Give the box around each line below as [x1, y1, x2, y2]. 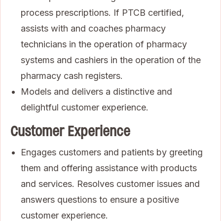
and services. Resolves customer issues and [21, 178, 200, 189]
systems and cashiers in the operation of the [21, 54, 201, 65]
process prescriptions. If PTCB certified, [21, 7, 184, 18]
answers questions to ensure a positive [21, 194, 179, 205]
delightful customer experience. [21, 102, 148, 112]
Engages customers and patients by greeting [21, 147, 203, 157]
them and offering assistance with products [21, 162, 197, 173]
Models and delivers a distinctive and [21, 86, 172, 97]
